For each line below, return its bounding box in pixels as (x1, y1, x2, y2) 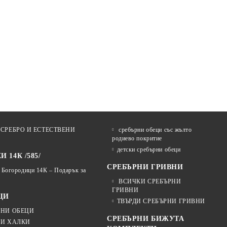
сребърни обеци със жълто (117, 126, 192, 133)
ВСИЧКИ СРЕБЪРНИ (117, 178, 181, 185)
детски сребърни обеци (117, 146, 181, 153)
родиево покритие (112, 135, 162, 142)
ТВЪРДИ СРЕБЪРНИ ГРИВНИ (117, 198, 205, 205)
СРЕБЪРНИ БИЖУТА (107, 215, 184, 222)
